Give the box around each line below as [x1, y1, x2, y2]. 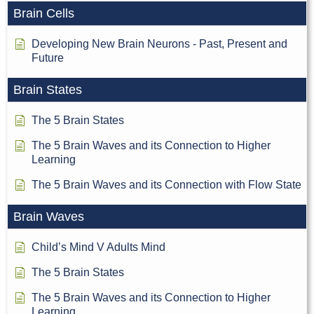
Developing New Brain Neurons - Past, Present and [32, 38, 287, 50]
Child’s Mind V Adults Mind [32, 241, 165, 254]
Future [32, 52, 64, 64]
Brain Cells [13, 6, 74, 21]
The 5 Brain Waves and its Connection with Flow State [32, 179, 301, 191]
